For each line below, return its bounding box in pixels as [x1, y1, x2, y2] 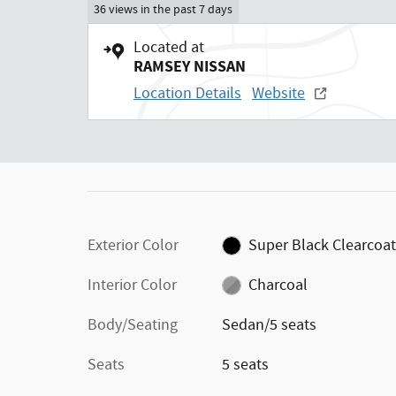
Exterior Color [88, 234, 179, 256]
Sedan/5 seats [221, 314, 316, 336]
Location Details [133, 82, 241, 104]
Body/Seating [88, 314, 178, 336]
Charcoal [248, 274, 308, 296]
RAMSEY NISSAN [133, 55, 246, 78]
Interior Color [88, 274, 177, 296]
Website [252, 82, 305, 104]
